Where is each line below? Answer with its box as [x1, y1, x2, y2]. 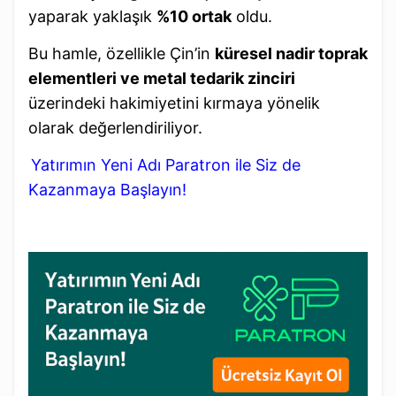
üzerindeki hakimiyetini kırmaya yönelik [28, 94, 320, 113]
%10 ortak [156, 7, 232, 27]
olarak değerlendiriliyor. [28, 118, 202, 138]
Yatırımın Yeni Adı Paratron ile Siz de [31, 156, 301, 175]
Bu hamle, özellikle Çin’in [28, 44, 215, 64]
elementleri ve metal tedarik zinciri [28, 69, 295, 88]
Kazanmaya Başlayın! [28, 180, 187, 200]
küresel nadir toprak [215, 44, 368, 64]
